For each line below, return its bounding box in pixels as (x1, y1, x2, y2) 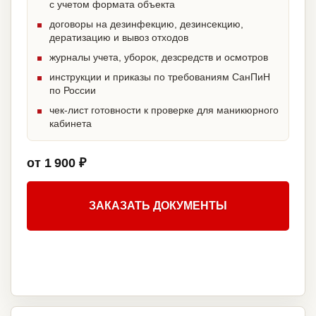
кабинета (49, 118, 92, 130)
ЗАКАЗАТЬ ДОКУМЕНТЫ (89, 200, 227, 212)
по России (49, 85, 96, 97)
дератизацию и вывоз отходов (49, 32, 188, 44)
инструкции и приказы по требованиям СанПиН (49, 71, 270, 83)
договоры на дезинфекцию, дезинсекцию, (49, 18, 243, 30)
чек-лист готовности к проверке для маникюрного (49, 104, 279, 116)
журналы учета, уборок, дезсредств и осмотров (49, 51, 268, 63)
